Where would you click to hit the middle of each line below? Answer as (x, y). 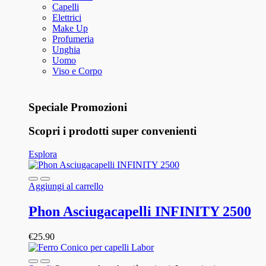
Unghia (66, 50)
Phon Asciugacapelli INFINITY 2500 (140, 212)
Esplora (43, 154)
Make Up (70, 28)
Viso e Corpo (77, 71)
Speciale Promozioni (78, 107)
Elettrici (67, 18)
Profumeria (73, 39)
